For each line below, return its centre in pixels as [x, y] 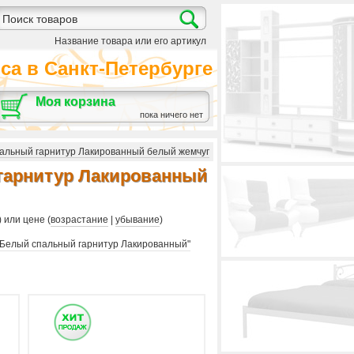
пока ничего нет [171, 115]
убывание [137, 220]
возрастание [79, 220]
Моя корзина [75, 102]
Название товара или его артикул [130, 41]
